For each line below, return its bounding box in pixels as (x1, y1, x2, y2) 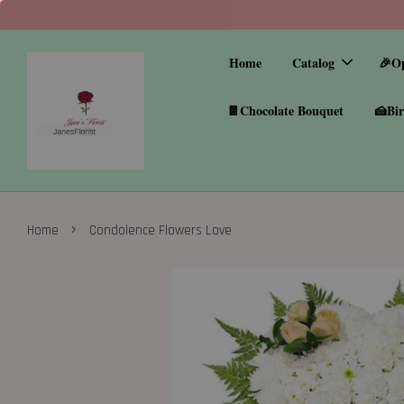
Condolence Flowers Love (89, 222, 232, 239)
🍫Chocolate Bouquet (226, 101, 344, 120)
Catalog (292, 53, 335, 72)
